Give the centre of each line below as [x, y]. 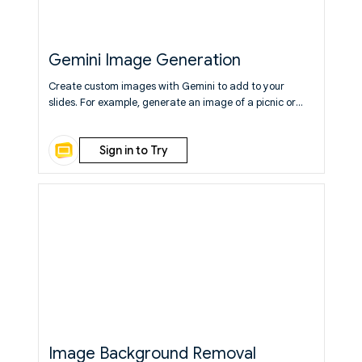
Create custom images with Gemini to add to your [166, 86]
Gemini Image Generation [144, 60]
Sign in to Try [133, 150]
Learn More [162, 118]
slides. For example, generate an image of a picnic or [172, 102]
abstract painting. [92, 118]
